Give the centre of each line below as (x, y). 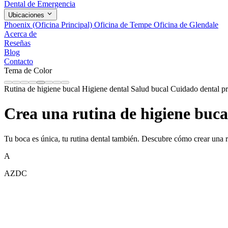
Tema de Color (28, 70)
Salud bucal (151, 89)
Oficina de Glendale (186, 24)
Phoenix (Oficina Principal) (49, 24)
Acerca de (20, 34)
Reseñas (17, 43)
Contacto (19, 61)
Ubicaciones (27, 15)
